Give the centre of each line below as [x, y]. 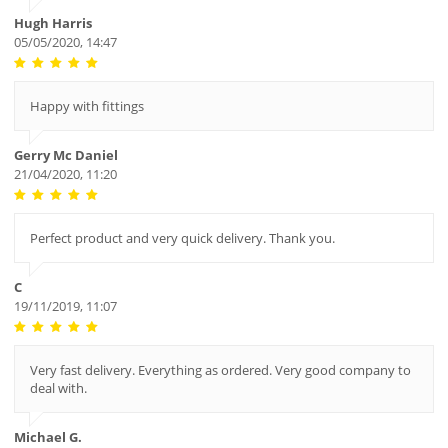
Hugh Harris [52, 23]
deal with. [58, 388]
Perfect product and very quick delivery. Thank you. [182, 238]
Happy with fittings [86, 106]
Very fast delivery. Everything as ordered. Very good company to [220, 370]
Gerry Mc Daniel [65, 155]
